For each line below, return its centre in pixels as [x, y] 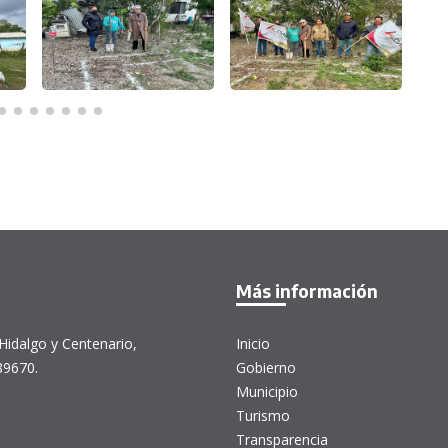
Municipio [267, 392]
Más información [307, 291]
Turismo [263, 416]
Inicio [253, 344]
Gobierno [266, 368]
